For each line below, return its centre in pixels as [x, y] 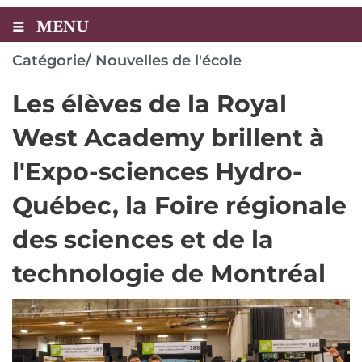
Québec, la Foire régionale [179, 205]
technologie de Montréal [169, 273]
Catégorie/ [52, 60]
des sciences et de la [143, 239]
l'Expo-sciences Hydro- [157, 171]
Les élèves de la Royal [149, 103]
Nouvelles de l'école [168, 60]
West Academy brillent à [168, 137]
